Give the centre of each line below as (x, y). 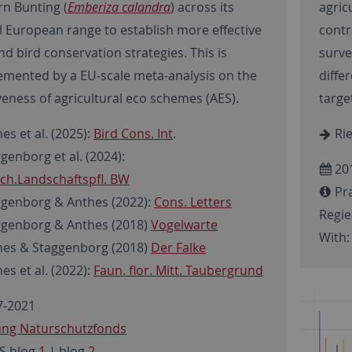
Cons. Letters (193, 202)
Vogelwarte (184, 224)
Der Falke (178, 247)
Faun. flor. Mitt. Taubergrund (178, 270)
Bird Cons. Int (133, 133)
